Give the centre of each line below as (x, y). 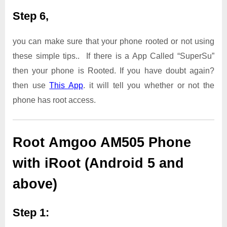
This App (66, 85)
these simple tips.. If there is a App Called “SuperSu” (113, 56)
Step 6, (31, 16)
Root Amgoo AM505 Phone (102, 142)
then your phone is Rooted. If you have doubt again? (113, 70)
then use (31, 85)
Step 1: (31, 213)
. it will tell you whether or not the (149, 85)
